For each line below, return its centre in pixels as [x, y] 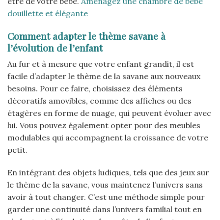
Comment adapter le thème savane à [86, 36]
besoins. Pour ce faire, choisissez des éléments [95, 89]
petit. [17, 150]
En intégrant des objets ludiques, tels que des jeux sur [108, 173]
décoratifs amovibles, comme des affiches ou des [99, 101]
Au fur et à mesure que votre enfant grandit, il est [101, 64]
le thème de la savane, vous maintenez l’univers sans [105, 185]
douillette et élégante [48, 13]
